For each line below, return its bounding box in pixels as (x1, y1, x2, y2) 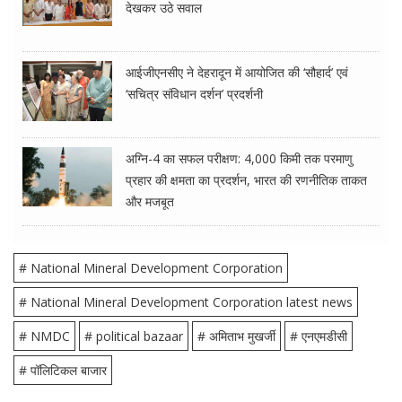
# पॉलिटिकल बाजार (19, 362, 107, 380)
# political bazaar (84, 328, 183, 345)
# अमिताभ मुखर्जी (197, 328, 275, 345)
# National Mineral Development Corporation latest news (19, 293, 353, 311)
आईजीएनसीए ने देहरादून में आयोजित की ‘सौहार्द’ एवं (126, 64, 348, 82)
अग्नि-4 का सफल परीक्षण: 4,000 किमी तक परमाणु (126, 150, 353, 168)
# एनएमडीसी (290, 328, 347, 345)
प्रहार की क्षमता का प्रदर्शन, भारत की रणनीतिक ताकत (126, 171, 367, 189)
